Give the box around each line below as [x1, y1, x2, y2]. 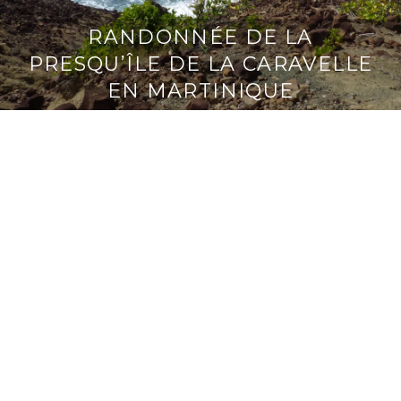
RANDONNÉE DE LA [88, 24, 313, 49]
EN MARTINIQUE [107, 78, 294, 103]
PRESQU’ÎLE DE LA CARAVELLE [28, 51, 373, 76]
